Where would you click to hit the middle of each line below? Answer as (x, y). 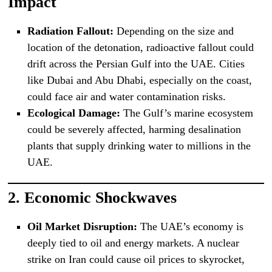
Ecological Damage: (73, 113)
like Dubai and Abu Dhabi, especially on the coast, (139, 80)
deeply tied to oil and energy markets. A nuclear (133, 243)
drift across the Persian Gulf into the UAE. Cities (136, 63)
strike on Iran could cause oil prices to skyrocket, (136, 259)
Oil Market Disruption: (82, 226)
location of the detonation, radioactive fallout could (140, 47)
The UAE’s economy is (190, 226)
